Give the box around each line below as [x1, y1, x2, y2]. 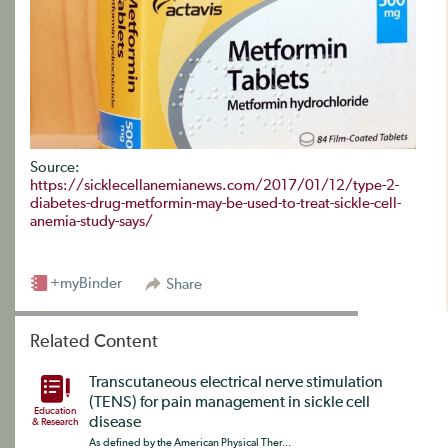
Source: [30, 160, 80, 176]
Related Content [30, 333, 158, 352]
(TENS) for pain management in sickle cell [89, 395, 370, 412]
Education [34, 406, 76, 417]
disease [89, 415, 141, 432]
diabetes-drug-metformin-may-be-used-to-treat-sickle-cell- [30, 196, 401, 212]
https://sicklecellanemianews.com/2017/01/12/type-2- [30, 178, 399, 194]
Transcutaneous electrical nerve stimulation [89, 375, 383, 392]
